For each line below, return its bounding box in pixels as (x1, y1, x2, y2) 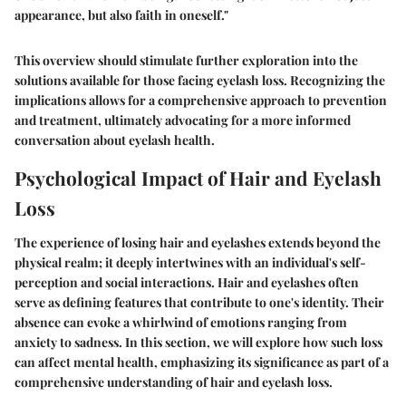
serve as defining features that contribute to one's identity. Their (14, 293, 384, 311)
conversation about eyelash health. (14, 131, 215, 150)
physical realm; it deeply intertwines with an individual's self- (14, 253, 366, 271)
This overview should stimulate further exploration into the (14, 52, 358, 70)
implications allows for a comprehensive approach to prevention (14, 92, 387, 110)
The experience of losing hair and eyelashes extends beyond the (14, 233, 381, 251)
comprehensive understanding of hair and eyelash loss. (14, 372, 333, 391)
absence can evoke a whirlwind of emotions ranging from (14, 313, 347, 331)
